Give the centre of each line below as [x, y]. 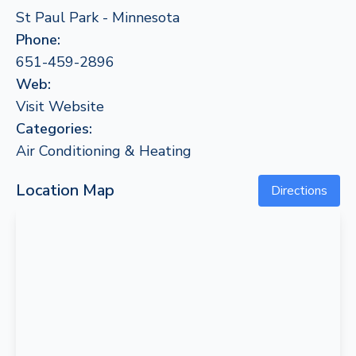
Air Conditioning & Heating [104, 151]
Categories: [54, 129]
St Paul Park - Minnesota [98, 17]
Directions [299, 191]
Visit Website [60, 106]
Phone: [38, 40]
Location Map [65, 190]
